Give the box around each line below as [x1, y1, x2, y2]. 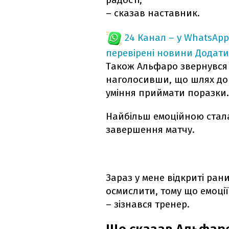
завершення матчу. [106, 124, 195, 136]
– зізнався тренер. [106, 198, 190, 211]
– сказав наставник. [106, 7, 200, 19]
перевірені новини [106, 47, 193, 59]
